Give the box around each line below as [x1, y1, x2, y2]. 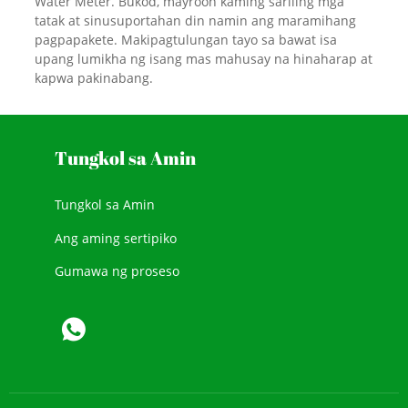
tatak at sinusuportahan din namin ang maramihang [34, 12, 356, 30]
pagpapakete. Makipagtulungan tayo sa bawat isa [34, 31, 337, 49]
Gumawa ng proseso [55, 261, 179, 280]
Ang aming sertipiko [55, 229, 177, 247]
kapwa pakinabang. [34, 69, 153, 87]
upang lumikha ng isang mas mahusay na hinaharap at [34, 50, 372, 68]
